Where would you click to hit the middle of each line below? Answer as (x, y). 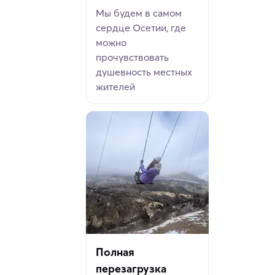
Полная (115, 252)
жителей (115, 87)
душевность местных (144, 72)
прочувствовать (132, 57)
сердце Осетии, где (141, 28)
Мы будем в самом (139, 13)
